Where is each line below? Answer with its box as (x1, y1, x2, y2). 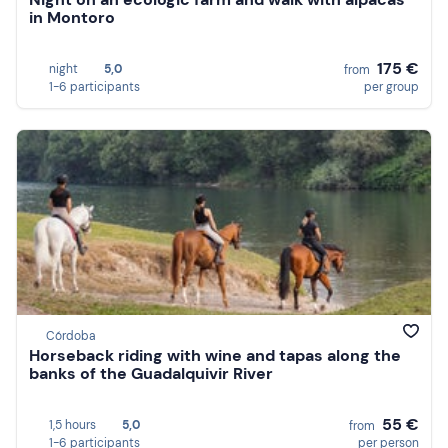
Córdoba (46, 328, 96, 345)
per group (364, 79, 419, 95)
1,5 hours (49, 417, 96, 433)
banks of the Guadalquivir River (29, 363, 273, 385)
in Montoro (29, 7, 115, 29)
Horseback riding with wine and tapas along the (29, 345, 401, 367)
